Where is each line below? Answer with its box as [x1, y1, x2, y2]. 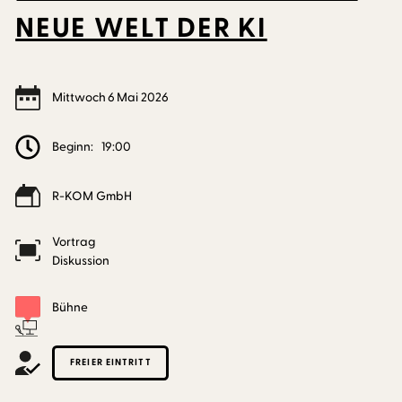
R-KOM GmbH [52, 188, 133, 205]
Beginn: [52, 138, 94, 155]
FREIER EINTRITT [70, 355, 152, 369]
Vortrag [52, 234, 96, 251]
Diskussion [52, 253, 110, 270]
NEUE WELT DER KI [15, 11, 267, 47]
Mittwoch [52, 89, 107, 106]
